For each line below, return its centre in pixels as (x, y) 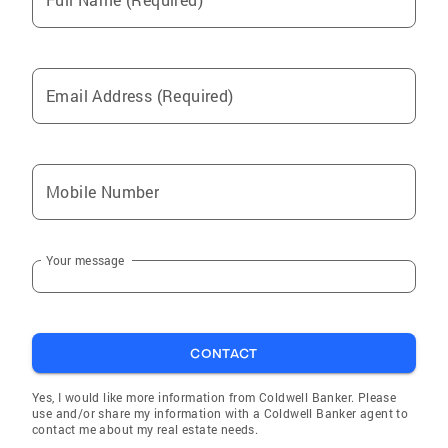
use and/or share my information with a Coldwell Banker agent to (220, 413)
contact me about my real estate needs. (145, 429)
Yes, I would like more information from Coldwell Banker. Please (214, 397)
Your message (85, 259)
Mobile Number (103, 191)
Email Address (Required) (140, 95)
